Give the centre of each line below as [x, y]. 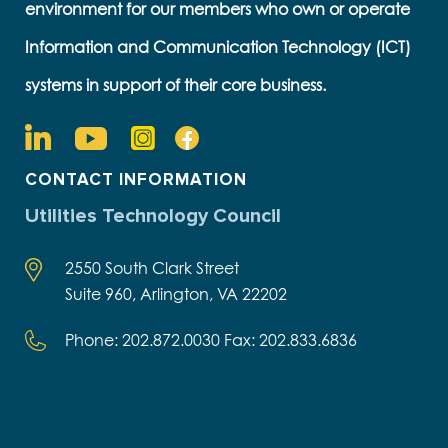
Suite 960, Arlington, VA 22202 [176, 294]
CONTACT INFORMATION [136, 180]
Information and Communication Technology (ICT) [218, 47]
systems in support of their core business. [175, 85]
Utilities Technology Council [153, 216]
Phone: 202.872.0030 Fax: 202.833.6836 [211, 340]
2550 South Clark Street [152, 268]
